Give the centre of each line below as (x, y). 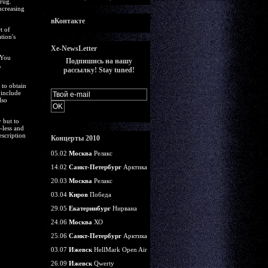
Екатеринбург (89, 208)
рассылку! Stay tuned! (99, 70)
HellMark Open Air (119, 249)
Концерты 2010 (75, 138)
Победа (99, 194)
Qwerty (103, 263)
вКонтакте (68, 21)
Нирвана (124, 208)
